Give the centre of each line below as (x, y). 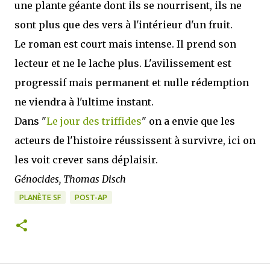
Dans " (30, 121)
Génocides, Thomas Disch (70, 179)
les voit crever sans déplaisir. (86, 160)
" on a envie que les (188, 121)
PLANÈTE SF (40, 197)
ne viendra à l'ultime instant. (84, 102)
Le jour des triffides (94, 121)
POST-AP (91, 197)
